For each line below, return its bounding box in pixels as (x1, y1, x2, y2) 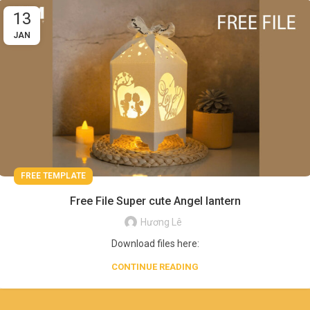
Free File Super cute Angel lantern (69, 194, 241, 208)
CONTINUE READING (111, 262, 199, 273)
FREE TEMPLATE (21, 171, 86, 181)
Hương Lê (140, 217, 182, 228)
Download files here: (111, 238, 199, 250)
